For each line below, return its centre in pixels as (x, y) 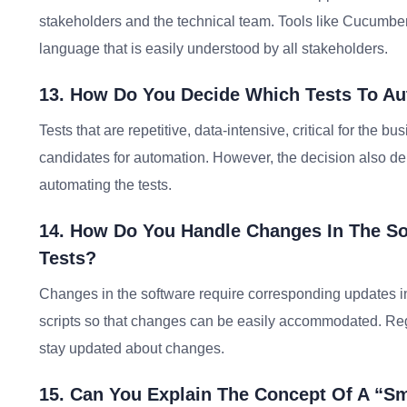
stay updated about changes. (132, 348)
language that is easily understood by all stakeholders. (213, 49)
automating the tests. (105, 185)
